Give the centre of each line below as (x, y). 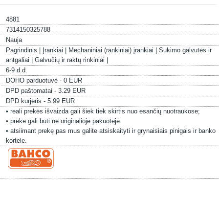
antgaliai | (20, 60)
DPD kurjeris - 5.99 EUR (40, 101)
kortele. (16, 141)
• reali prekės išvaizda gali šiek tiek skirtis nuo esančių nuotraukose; (103, 111)
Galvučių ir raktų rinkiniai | (71, 60)
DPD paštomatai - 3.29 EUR (45, 91)
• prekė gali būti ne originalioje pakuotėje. (64, 121)
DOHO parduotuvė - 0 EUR (44, 80)
